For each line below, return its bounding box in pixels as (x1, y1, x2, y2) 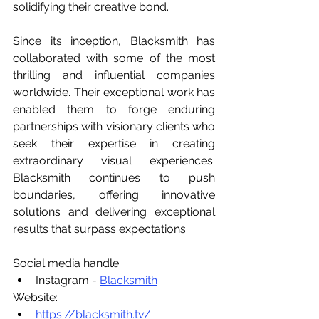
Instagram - (36, 273, 100, 287)
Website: (13, 291, 58, 304)
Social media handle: (13, 256, 121, 270)
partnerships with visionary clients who (13, 120, 215, 133)
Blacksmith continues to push (13, 171, 215, 184)
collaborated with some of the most (13, 51, 215, 65)
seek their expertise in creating (13, 137, 215, 150)
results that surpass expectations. (13, 222, 188, 236)
